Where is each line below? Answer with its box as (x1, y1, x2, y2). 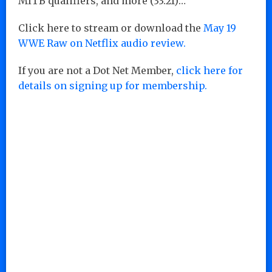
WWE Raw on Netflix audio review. (18, 36, 186, 49)
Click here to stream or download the (18, 21, 203, 34)
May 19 (203, 21, 236, 34)
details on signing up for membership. (18, 79, 207, 92)
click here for (176, 64, 243, 76)
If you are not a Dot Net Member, (18, 64, 176, 76)
